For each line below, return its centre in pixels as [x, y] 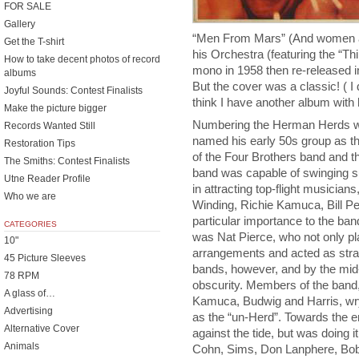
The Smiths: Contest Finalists [67, 161]
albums [20, 73]
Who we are [30, 196]
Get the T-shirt [34, 42]
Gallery [20, 24]
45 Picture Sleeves [45, 258]
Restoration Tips [40, 143]
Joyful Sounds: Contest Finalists [73, 91]
